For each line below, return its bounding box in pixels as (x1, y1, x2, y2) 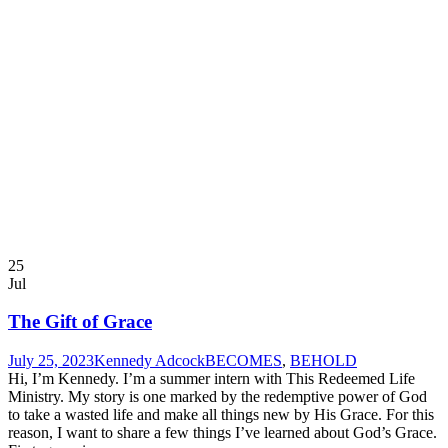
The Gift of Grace (8, 311, 152, 333)
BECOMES (205, 351, 282, 369)
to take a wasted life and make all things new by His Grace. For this (8, 405, 434, 423)
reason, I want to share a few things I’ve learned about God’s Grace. (8, 423, 437, 441)
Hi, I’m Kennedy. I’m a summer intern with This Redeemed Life (8, 369, 415, 387)
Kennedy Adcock (94, 351, 205, 369)
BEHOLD (290, 351, 357, 369)
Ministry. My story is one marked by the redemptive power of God (8, 387, 427, 405)
